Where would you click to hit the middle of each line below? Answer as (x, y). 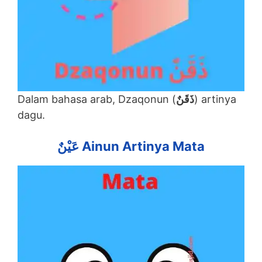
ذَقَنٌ (185, 99)
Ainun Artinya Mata (142, 146)
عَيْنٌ (68, 146)
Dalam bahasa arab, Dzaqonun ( (97, 99)
